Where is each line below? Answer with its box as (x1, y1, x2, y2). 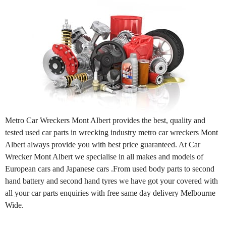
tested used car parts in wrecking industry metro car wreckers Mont (5, 128, 218, 137)
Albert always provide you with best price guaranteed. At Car (5, 140, 200, 149)
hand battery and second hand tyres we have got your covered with (5, 176, 218, 185)
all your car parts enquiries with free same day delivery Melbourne (5, 188, 215, 197)
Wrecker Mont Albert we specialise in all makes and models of (5, 152, 203, 161)
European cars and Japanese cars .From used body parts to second (5, 164, 214, 173)
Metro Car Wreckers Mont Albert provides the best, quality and (5, 116, 205, 125)
